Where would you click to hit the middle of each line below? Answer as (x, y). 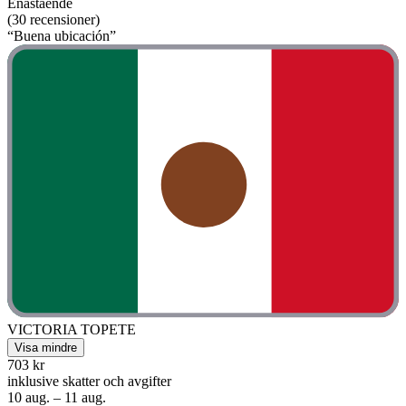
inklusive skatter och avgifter (89, 382)
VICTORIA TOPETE (72, 330)
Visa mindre (46, 348)
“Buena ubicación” (62, 35)
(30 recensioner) (53, 19)
